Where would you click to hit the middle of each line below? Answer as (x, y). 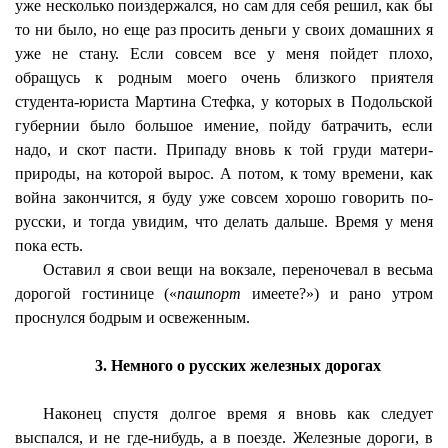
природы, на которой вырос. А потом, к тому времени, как (224, 173)
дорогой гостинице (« (96, 293)
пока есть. (49, 245)
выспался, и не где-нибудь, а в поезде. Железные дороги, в (224, 437)
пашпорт (215, 293)
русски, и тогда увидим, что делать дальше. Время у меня (224, 221)
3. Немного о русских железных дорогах (238, 365)
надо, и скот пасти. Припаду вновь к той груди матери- (224, 149)
